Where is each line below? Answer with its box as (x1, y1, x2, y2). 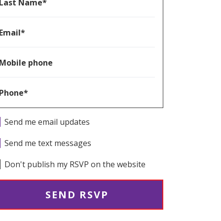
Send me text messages (4, 138, 92, 148)
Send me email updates (4, 116, 90, 127)
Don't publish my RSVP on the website (4, 159, 146, 170)
